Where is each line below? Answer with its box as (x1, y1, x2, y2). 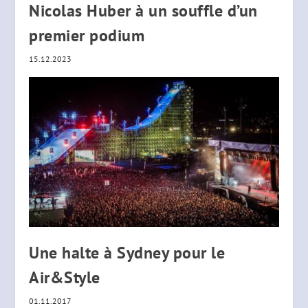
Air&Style (29, 267, 100, 289)
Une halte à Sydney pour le (29, 242, 225, 264)
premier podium (29, 25, 145, 47)
